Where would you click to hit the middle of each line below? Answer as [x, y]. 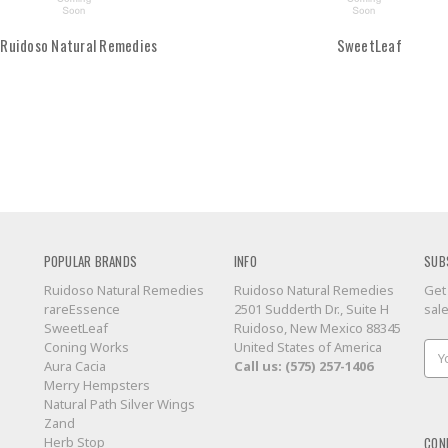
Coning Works [86, 347]
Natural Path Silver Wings [119, 404]
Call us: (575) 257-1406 [303, 366]
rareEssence [81, 309]
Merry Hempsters [96, 385]
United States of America [307, 347]
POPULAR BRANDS [90, 261]
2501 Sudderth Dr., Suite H [311, 309]
